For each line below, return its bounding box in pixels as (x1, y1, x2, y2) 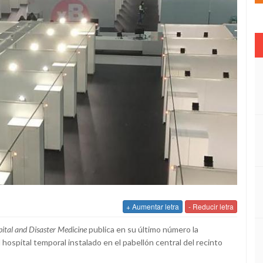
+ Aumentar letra (126, 201, 179, 212)
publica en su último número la (87, 224, 198, 235)
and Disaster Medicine (13, 224, 87, 235)
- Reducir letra (188, 201, 234, 212)
